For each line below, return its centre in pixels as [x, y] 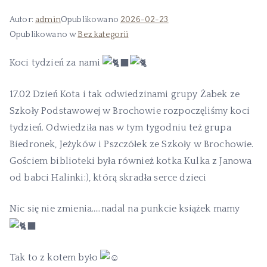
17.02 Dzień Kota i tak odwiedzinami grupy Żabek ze [125, 94]
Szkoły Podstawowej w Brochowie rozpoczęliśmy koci [130, 111]
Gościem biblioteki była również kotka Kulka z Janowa [131, 161]
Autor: [23, 20]
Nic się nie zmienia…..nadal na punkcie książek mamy [125, 209]
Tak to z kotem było [55, 257]
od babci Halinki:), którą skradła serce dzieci [108, 178]
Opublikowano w [44, 35]
